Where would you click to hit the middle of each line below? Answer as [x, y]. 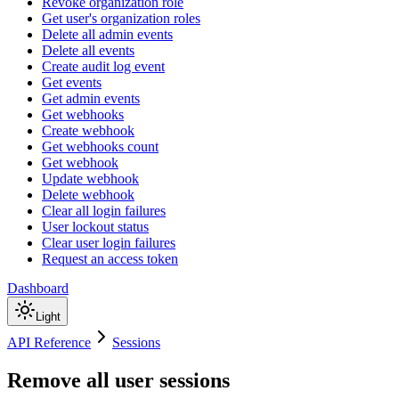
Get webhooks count [100, 147]
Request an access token [110, 259]
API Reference [49, 342]
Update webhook [90, 179]
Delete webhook [88, 195]
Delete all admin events [107, 34]
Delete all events [88, 50]
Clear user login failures [109, 243]
